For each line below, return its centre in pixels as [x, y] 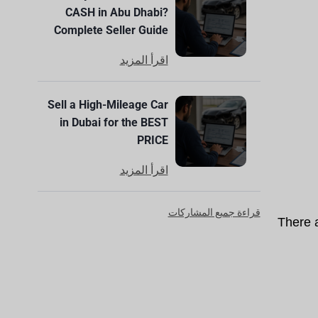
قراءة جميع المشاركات [214, 212]
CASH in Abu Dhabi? [116, 12]
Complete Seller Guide [111, 30]
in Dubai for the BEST [114, 122]
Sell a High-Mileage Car [108, 105]
